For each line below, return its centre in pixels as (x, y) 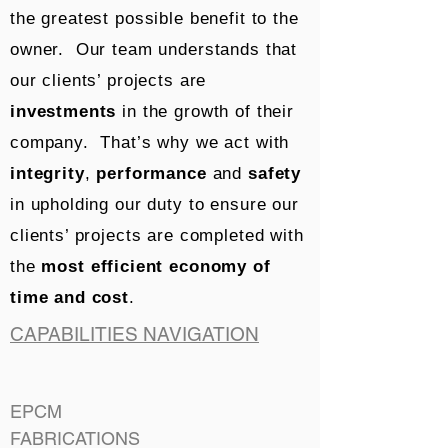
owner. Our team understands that (154, 49)
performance (151, 173)
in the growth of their (205, 111)
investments (63, 111)
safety (274, 173)
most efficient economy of (156, 266)
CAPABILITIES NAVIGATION (134, 334)
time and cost (70, 297)
